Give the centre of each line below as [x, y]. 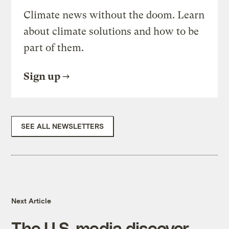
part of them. [54, 48]
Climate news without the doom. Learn [114, 15]
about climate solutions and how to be [111, 32]
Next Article [31, 201]
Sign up [42, 77]
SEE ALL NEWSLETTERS [63, 126]
